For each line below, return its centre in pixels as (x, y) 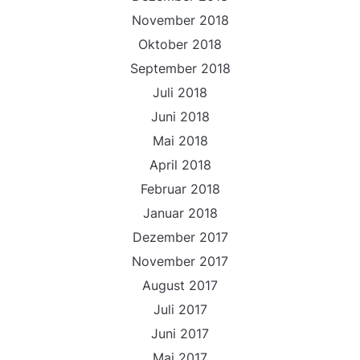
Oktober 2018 (180, 44)
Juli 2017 (180, 309)
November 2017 (180, 261)
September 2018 (180, 68)
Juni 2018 (180, 117)
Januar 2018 (180, 213)
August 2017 (180, 285)
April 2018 (180, 165)
